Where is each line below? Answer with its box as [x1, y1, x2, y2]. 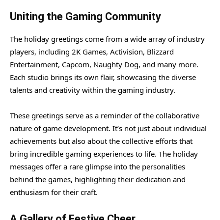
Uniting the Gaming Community [10, 10, 161, 23]
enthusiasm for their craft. [10, 187, 98, 197]
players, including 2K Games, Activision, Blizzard [10, 46, 174, 56]
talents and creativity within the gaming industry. [10, 84, 175, 95]
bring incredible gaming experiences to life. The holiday [10, 148, 198, 159]
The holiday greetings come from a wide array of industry [10, 33, 205, 44]
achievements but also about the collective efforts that [10, 136, 192, 146]
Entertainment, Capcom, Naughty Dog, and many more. [10, 59, 198, 69]
